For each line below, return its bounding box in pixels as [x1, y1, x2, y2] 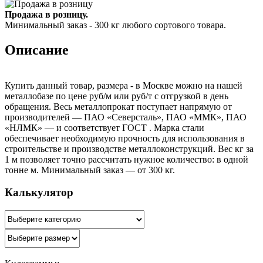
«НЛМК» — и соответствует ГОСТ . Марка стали [5, 122, 204, 133]
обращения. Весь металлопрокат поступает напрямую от [5, 101, 232, 112]
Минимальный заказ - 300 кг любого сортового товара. [5, 19, 226, 30]
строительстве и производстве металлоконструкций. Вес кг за [5, 143, 254, 154]
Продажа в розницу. [5, 9, 88, 19]
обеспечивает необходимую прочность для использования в [5, 133, 245, 143]
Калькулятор [5, 186, 73, 199]
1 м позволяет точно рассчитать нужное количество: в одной [5, 154, 248, 164]
